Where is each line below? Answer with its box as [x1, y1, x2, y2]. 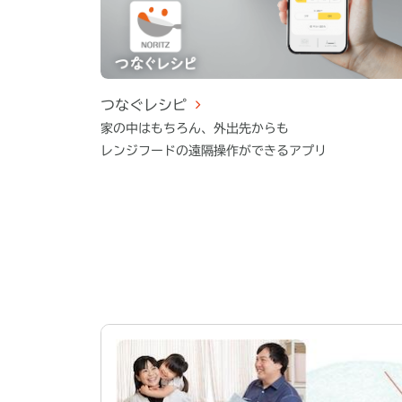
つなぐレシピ [100, 97, 187, 112]
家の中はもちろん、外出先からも [100, 121, 289, 135]
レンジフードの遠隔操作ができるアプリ [100, 144, 327, 157]
